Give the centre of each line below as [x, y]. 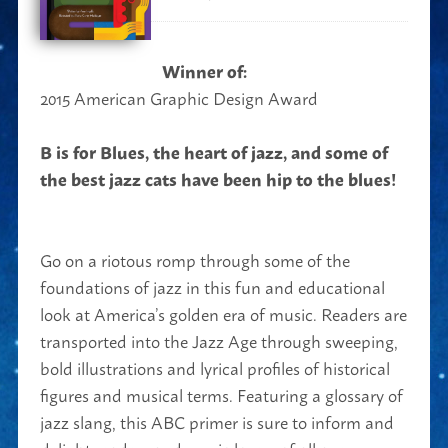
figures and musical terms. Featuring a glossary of [222, 393]
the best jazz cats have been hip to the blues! [218, 178]
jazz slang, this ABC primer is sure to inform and [217, 420]
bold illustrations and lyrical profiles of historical [215, 366]
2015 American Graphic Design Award [179, 96]
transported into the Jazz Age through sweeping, [219, 339]
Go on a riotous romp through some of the [195, 258]
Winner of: [204, 70]
